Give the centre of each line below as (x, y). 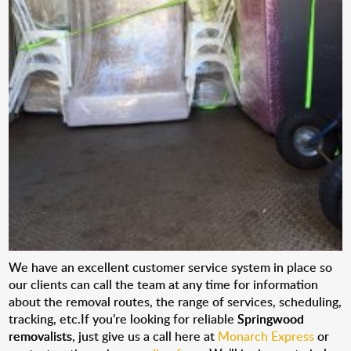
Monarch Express (266, 336)
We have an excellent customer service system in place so (171, 267)
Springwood (271, 319)
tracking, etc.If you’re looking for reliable (123, 319)
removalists (41, 336)
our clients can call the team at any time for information (164, 284)
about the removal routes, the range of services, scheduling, (175, 302)
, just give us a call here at (145, 336)
